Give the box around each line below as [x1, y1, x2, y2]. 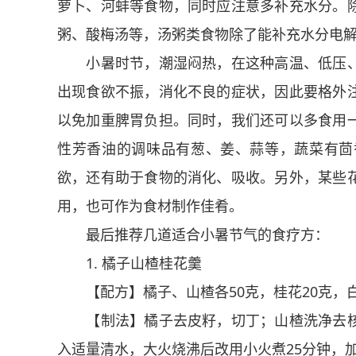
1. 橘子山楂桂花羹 [57, 253, 202, 273]
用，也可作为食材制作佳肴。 [57, 196, 243, 215]
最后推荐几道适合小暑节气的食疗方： [57, 225, 329, 244]
